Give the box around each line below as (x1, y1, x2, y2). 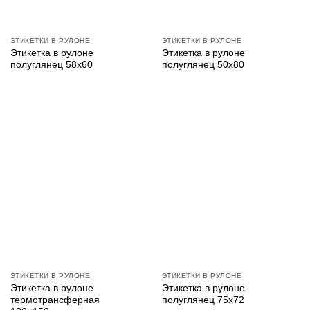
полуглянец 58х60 (10, 59, 93, 70)
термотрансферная (10, 295, 100, 306)
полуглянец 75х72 (161, 295, 244, 306)
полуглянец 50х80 (161, 59, 244, 70)
